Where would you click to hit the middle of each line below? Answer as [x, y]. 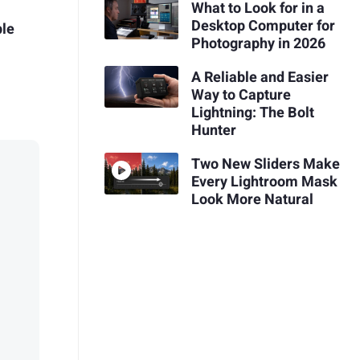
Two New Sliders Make [265, 164]
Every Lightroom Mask [264, 182]
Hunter [213, 130]
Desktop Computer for [263, 27]
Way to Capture [241, 95]
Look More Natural [252, 199]
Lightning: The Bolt [252, 112]
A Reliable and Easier [260, 77]
